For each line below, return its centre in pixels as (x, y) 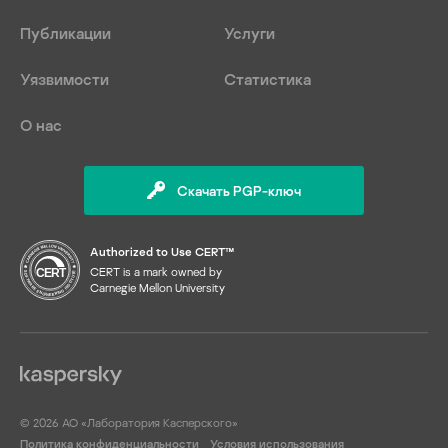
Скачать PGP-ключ (239, 190)
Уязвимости (64, 79)
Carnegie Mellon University (157, 287)
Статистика (267, 79)
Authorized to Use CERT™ (162, 251)
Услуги (249, 33)
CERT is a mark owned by (156, 271)
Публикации (65, 33)
